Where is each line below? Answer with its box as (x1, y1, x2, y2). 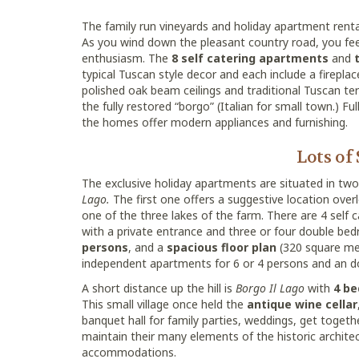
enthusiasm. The (82, 50, 171, 66)
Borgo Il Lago (236, 280, 305, 296)
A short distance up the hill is (82, 280, 236, 296)
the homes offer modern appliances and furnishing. (82, 115, 348, 130)
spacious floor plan (167, 240, 276, 255)
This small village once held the (82, 296, 247, 312)
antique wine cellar (247, 296, 357, 312)
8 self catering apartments (171, 50, 329, 66)
